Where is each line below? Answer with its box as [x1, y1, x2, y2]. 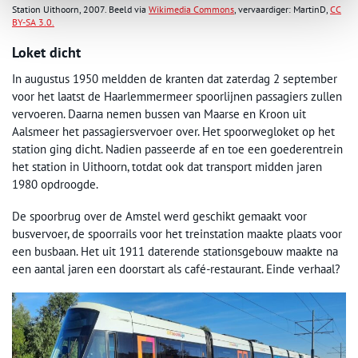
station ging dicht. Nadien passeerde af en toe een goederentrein [12, 141, 343, 157]
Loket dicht [12, 43, 81, 62]
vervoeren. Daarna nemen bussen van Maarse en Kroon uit [12, 106, 306, 122]
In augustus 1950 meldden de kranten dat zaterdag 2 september [12, 71, 337, 87]
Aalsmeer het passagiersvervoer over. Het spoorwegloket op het [12, 124, 335, 140]
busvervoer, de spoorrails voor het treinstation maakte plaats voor [12, 226, 342, 242]
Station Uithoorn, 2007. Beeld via [12, 3, 149, 16]
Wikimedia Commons [149, 3, 234, 16]
